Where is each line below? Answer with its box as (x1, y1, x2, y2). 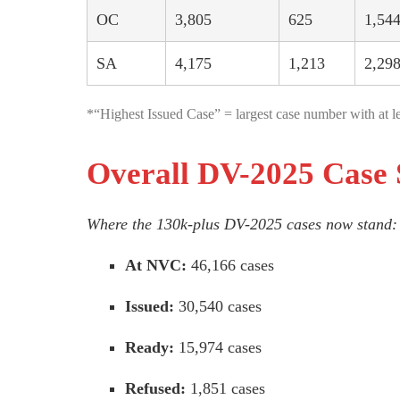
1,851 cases (186, 379, 266, 398)
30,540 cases (174, 297, 262, 316)
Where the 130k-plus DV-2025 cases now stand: (87, 215, 397, 234)
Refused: (125, 379, 187, 398)
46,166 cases (187, 256, 275, 275)
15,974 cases (174, 338, 262, 357)
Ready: (125, 338, 175, 357)
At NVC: (125, 256, 187, 275)
